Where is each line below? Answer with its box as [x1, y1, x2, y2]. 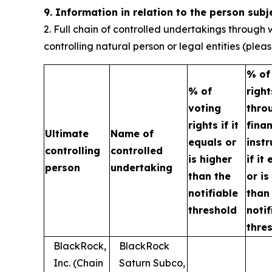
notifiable [188, 187, 238, 199]
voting [188, 102, 221, 114]
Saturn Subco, [119, 257, 185, 269]
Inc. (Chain [53, 257, 103, 269]
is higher [188, 153, 232, 165]
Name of [110, 127, 154, 140]
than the [188, 170, 231, 182]
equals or [188, 136, 236, 148]
